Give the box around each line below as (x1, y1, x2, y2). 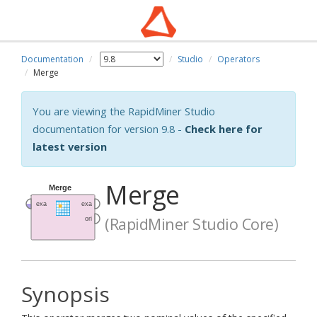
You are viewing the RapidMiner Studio (33, 104, 215, 118)
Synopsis (21, 279, 110, 309)
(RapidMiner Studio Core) (105, 214, 278, 234)
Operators (217, 53, 260, 65)
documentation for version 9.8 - (33, 122, 185, 136)
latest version (33, 139, 107, 154)
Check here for (185, 122, 263, 136)
